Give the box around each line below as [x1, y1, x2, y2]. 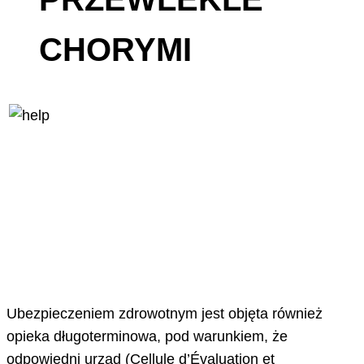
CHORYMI [39, 32, 192, 68]
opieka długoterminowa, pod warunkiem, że [6, 328, 288, 345]
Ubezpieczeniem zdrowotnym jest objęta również [6, 305, 323, 323]
